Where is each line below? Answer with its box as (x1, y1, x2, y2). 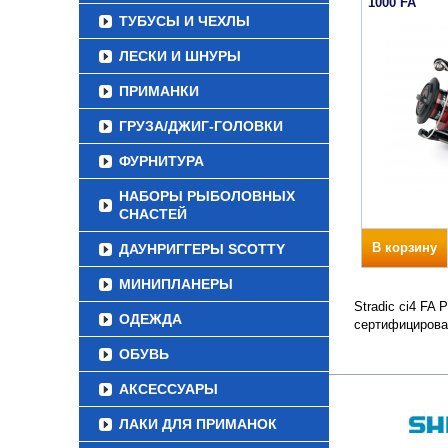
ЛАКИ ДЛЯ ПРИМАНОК (119, 416, 277, 432)
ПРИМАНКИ (119, 83, 199, 99)
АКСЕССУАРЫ (119, 381, 218, 397)
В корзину (372, 240, 437, 255)
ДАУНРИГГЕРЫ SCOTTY (119, 241, 285, 257)
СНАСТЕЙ (119, 206, 187, 222)
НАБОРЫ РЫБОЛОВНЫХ (119, 188, 295, 204)
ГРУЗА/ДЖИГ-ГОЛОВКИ (119, 118, 283, 134)
